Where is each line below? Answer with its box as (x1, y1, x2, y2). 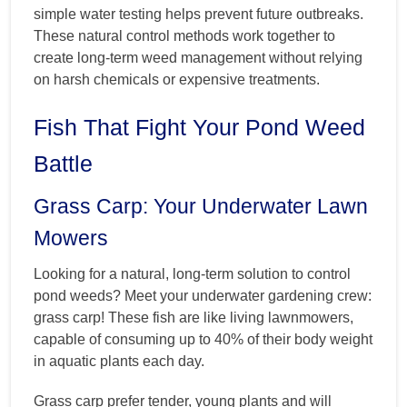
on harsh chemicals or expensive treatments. (34, 71, 320, 87)
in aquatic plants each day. (34, 352, 204, 369)
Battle (34, 150, 93, 176)
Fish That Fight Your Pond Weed (34, 114, 365, 140)
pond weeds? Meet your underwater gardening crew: (34, 287, 372, 303)
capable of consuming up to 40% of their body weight (34, 331, 372, 347)
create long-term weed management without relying (34, 49, 362, 65)
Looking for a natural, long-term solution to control (34, 265, 351, 282)
